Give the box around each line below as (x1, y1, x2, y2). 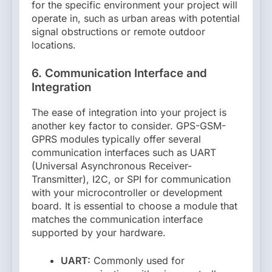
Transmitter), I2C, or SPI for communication (32, 173, 231, 186)
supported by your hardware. (32, 226, 166, 239)
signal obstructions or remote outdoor (32, 25, 205, 38)
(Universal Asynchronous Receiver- (32, 160, 192, 172)
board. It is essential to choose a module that (32, 200, 237, 212)
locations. (32, 39, 76, 52)
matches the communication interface (32, 213, 203, 226)
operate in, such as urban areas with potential (32, 12, 240, 25)
